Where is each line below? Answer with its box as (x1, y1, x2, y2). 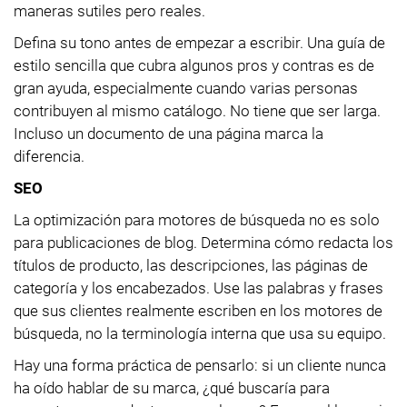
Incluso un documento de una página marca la (14, 124, 323, 143)
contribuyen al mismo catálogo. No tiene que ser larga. (14, 101, 381, 120)
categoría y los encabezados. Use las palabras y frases (14, 278, 383, 297)
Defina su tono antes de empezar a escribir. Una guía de (14, 33, 385, 52)
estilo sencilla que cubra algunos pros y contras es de (14, 55, 374, 74)
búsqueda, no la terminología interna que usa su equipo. (14, 323, 386, 342)
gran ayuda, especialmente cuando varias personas (14, 78, 358, 97)
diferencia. (14, 146, 84, 165)
